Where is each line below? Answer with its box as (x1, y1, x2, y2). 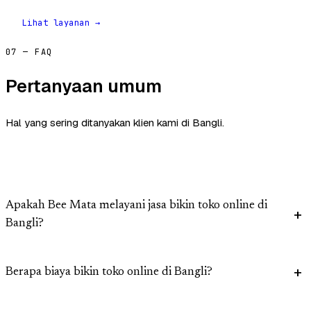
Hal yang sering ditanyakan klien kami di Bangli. (6, 116, 224, 130)
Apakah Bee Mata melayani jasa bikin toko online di (6, 200, 267, 212)
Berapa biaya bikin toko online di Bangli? (6, 267, 212, 279)
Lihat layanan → (22, 17, 101, 29)
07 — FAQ (6, 47, 53, 58)
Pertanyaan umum (6, 74, 162, 99)
